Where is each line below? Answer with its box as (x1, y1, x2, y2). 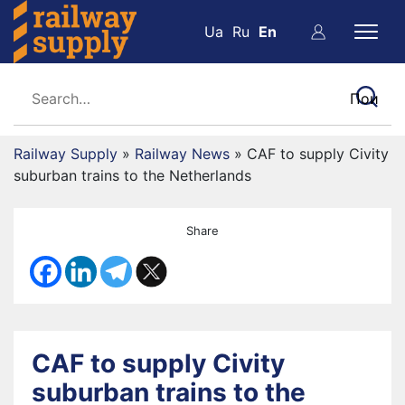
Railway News (135, 145, 230, 163)
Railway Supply (14, 145, 118, 163)
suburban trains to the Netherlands (14, 166, 251, 184)
